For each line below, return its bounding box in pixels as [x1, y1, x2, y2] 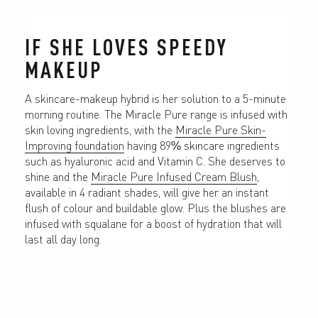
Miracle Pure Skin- [175, 121, 266, 137]
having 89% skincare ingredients [124, 137, 280, 153]
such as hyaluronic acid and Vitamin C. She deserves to [25, 153, 285, 168]
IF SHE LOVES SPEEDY [25, 31, 228, 60]
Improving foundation [25, 137, 124, 153]
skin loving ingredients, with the [25, 121, 175, 137]
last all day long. [25, 231, 102, 246]
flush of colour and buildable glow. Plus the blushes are [25, 199, 286, 215]
